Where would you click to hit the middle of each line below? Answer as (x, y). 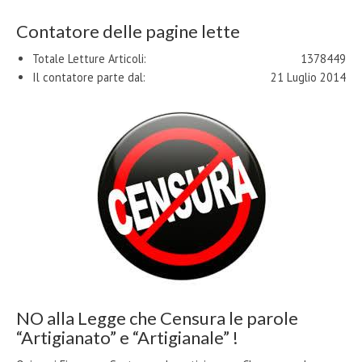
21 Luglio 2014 (308, 77)
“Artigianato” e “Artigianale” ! (127, 337)
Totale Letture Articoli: (89, 58)
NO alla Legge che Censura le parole (157, 318)
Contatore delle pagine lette (128, 31)
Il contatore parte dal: (89, 77)
